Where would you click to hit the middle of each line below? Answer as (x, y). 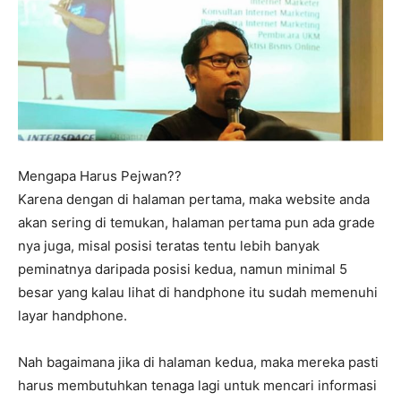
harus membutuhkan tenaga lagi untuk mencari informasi (197, 386)
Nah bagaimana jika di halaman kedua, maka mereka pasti (198, 363)
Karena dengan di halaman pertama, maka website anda (194, 200)
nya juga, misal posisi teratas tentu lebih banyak (169, 246)
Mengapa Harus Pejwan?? (100, 176)
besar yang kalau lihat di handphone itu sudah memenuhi (198, 293)
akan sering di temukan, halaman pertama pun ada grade (196, 223)
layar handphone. (73, 316)
